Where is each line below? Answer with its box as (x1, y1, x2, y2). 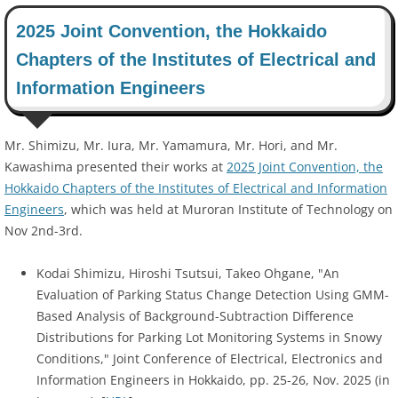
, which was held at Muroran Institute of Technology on (64, 201, 393, 219)
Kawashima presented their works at (4, 158, 227, 176)
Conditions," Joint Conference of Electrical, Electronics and (36, 350, 383, 368)
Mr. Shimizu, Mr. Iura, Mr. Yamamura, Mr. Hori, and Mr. (4, 137, 338, 155)
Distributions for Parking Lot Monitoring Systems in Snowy (36, 329, 382, 346)
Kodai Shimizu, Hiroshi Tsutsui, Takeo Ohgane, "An (36, 265, 339, 283)
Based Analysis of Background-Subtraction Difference (36, 307, 354, 325)
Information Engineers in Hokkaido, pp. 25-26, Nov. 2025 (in (36, 371, 390, 389)
